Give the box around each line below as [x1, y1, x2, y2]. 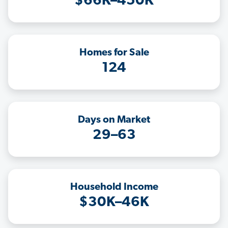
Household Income [70, 182, 158, 193]
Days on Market [78, 115, 150, 126]
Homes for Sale [79, 48, 149, 59]
